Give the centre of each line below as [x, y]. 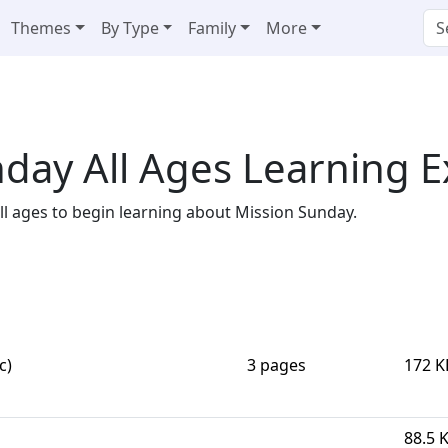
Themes [40, 28]
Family [212, 28]
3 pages [276, 365]
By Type [129, 28]
